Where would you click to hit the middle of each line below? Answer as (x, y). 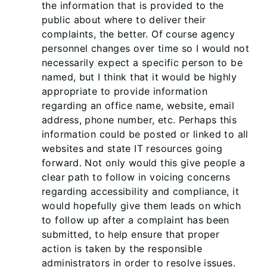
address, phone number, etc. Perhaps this (139, 120)
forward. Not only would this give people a (143, 163)
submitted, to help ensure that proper (131, 234)
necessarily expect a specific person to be (142, 63)
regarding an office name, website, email (138, 105)
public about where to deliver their (124, 20)
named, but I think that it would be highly (139, 77)
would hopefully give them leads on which (142, 206)
